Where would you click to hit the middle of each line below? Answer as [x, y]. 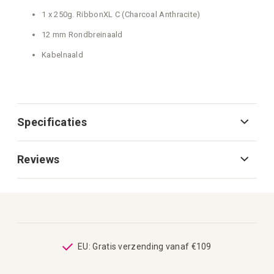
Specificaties [52, 122]
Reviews [39, 159]
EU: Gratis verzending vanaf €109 [145, 247]
